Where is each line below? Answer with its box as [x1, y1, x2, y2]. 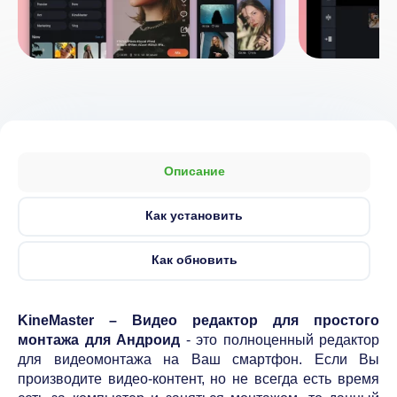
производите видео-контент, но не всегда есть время [18, 371, 379, 386]
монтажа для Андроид [18, 332, 180, 347]
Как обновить [151, 253, 237, 267]
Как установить [145, 208, 243, 222]
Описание [163, 164, 225, 178]
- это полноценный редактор [180, 332, 379, 347]
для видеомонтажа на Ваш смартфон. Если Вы [18, 352, 379, 367]
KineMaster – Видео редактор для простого [18, 313, 379, 328]
